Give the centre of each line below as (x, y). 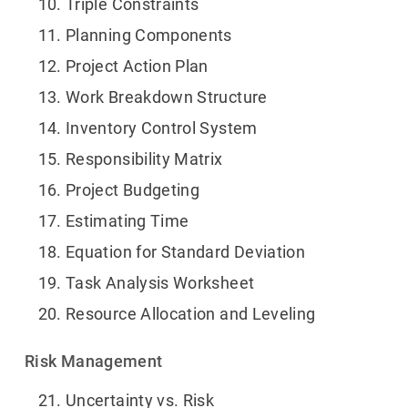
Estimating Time (127, 221)
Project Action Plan (137, 66)
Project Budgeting (133, 190)
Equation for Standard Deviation (186, 252)
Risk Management (94, 362)
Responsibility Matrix (144, 159)
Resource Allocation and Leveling (191, 314)
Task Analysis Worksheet (160, 283)
